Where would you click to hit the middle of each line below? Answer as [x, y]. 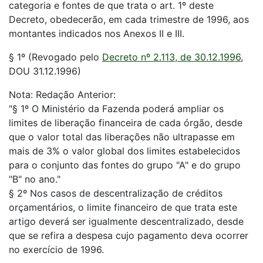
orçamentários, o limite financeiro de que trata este [123, 207]
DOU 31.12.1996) [45, 71]
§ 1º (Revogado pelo [55, 57]
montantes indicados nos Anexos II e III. [97, 33]
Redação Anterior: [74, 95]
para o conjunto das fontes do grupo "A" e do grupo [125, 165]
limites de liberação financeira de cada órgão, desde [126, 123]
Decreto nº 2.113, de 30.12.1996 [171, 57]
